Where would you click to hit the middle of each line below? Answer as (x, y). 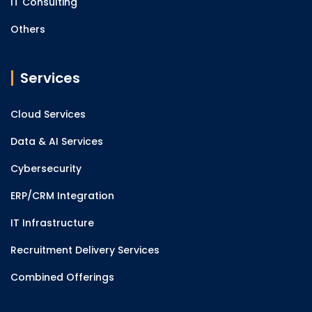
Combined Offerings (62, 277)
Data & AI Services (57, 141)
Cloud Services (48, 114)
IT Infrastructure (52, 223)
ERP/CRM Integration (62, 196)
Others (28, 29)
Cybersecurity (46, 169)
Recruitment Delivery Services (85, 250)
